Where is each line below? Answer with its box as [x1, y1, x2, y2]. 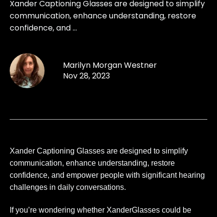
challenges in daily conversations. [10, 183, 126, 191]
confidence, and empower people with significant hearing [10, 170, 205, 179]
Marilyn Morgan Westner [63, 59, 157, 71]
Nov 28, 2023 [63, 70, 110, 81]
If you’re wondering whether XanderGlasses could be [10, 206, 191, 215]
